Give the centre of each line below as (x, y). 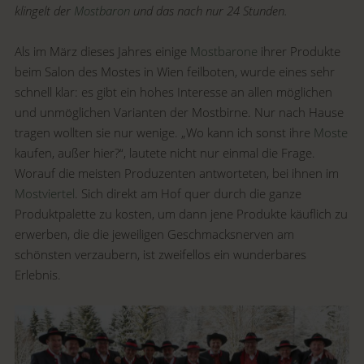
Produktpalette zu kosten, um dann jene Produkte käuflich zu (182, 214)
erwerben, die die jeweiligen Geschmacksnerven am (155, 234)
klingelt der (45, 11)
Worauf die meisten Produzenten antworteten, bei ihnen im (177, 173)
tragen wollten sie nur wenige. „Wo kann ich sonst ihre (165, 132)
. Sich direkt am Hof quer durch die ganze (188, 193)
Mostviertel (45, 193)
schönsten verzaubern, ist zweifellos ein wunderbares (161, 254)
